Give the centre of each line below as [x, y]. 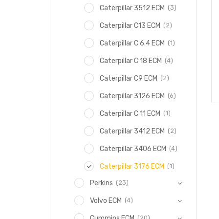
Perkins [101, 183]
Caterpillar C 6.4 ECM [132, 43]
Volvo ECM [106, 201]
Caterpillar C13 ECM [130, 26]
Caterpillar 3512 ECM [132, 8]
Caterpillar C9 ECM [129, 78]
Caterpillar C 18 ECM [131, 61]
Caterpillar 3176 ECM [132, 166]
